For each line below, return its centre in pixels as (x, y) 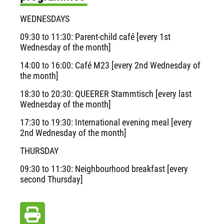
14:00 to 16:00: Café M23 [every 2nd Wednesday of (110, 65)
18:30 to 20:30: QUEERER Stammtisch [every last (106, 94)
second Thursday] (51, 179)
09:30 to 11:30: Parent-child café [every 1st (95, 37)
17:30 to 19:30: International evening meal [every (106, 122)
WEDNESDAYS (45, 19)
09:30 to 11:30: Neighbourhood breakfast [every (104, 169)
